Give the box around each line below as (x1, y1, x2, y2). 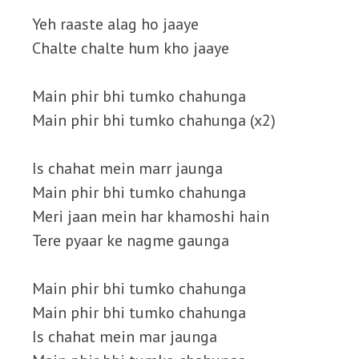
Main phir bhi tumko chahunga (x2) (32, 110, 276, 131)
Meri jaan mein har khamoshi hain (32, 206, 269, 227)
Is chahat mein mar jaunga (32, 326, 217, 347)
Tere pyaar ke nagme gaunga (32, 230, 229, 251)
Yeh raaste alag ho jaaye (32, 14, 199, 34)
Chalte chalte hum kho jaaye (32, 38, 229, 58)
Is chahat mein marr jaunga (32, 158, 223, 179)
